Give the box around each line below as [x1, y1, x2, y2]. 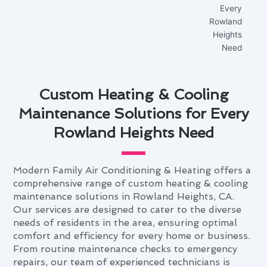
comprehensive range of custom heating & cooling [13, 177, 249, 189]
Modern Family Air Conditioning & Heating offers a [13, 164, 252, 176]
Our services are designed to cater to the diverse [13, 203, 242, 215]
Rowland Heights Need [53, 123, 214, 141]
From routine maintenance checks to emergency [13, 243, 238, 254]
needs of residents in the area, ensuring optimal [13, 216, 238, 228]
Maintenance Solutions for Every [18, 104, 249, 122]
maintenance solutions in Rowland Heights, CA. [13, 190, 235, 202]
